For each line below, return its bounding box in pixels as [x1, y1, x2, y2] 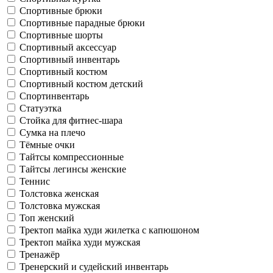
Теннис [19, 175, 50, 186]
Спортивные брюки [19, 5, 102, 16]
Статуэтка [19, 102, 62, 113]
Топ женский [19, 212, 74, 223]
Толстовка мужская [19, 200, 100, 211]
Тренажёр [19, 249, 60, 260]
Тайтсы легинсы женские [19, 163, 126, 174]
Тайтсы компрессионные [19, 151, 124, 162]
